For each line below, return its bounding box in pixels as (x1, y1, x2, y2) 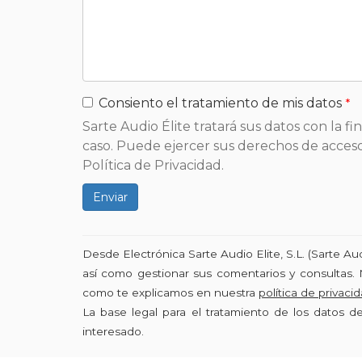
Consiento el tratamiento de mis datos (99, 95, 342, 111)
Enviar (93, 190, 128, 204)
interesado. (82, 325, 144, 338)
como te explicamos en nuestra (82, 286, 259, 299)
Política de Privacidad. (82, 158, 224, 173)
